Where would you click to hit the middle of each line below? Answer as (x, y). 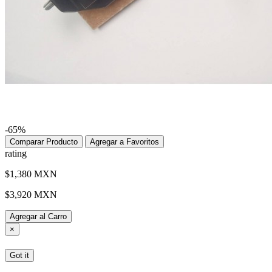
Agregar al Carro (38, 217)
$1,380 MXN (31, 174)
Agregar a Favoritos (124, 142)
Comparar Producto (44, 142)
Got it (19, 255)
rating (16, 154)
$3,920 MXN (31, 195)
